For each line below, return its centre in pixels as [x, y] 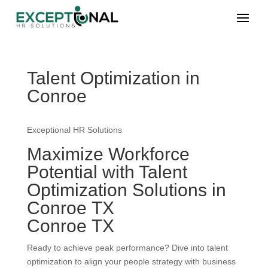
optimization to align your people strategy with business [131, 262]
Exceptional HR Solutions [74, 130]
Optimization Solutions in [126, 190]
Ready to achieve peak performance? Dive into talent [127, 248]
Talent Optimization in [113, 78]
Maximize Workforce [108, 154]
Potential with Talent [107, 172]
